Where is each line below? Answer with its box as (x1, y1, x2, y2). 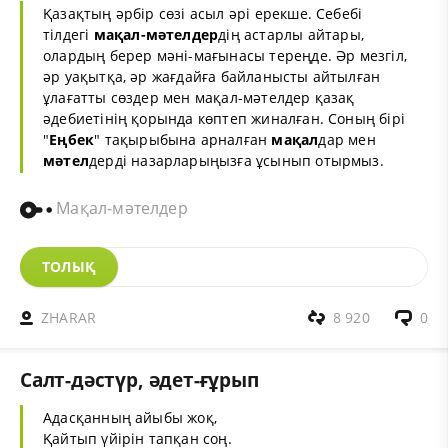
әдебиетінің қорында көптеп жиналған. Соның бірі (43, 108, 406, 128)
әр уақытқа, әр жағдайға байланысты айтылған (43, 66, 381, 86)
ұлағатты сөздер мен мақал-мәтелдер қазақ (43, 87, 355, 107)
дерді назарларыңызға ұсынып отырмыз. (88, 150, 384, 170)
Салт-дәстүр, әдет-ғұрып (20, 366, 259, 394)
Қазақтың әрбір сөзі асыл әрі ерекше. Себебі (43, 3, 363, 23)
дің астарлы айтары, (218, 24, 364, 44)
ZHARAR (41, 308, 97, 328)
